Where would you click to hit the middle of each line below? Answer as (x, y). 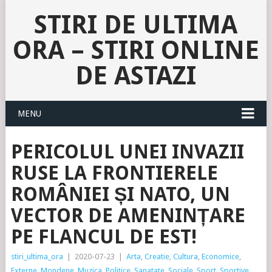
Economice (220, 257)
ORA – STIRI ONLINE (136, 50)
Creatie (157, 257)
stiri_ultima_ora (37, 257)
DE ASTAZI (136, 76)
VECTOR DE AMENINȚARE (128, 216)
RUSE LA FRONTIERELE (114, 173)
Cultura (185, 257)
